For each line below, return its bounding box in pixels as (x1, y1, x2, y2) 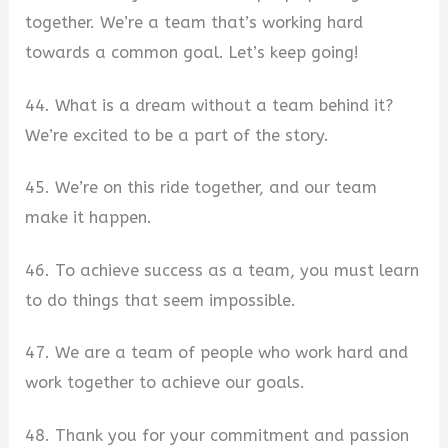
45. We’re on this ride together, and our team (25, 178, 378, 198)
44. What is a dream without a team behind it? (25, 95, 394, 115)
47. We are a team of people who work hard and (25, 343, 409, 363)
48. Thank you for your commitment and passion (25, 426, 410, 446)
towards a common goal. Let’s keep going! (25, 42, 360, 62)
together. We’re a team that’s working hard (25, 12, 364, 32)
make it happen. (25, 208, 153, 228)
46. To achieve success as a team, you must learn (25, 260, 420, 280)
